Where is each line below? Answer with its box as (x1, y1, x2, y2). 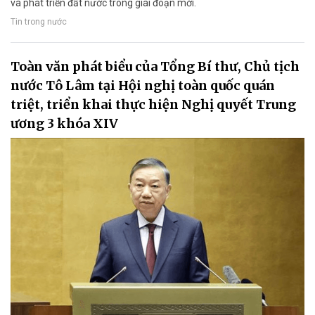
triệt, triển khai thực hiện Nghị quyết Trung (11, 96, 296, 113)
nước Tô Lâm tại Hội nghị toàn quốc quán (11, 77, 275, 94)
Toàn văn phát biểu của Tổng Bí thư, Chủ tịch (11, 58, 300, 75)
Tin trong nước (11, 17, 67, 27)
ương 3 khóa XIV (11, 115, 118, 132)
